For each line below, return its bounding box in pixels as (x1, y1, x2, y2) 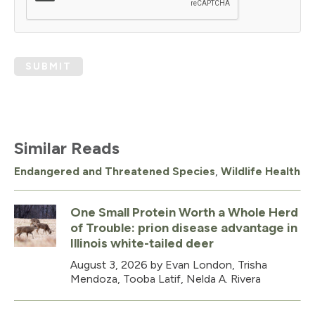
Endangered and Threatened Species (14, 165, 215, 179)
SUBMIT (25, 60, 72, 73)
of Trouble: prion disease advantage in (70, 220, 297, 236)
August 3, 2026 (70, 258, 148, 272)
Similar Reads (14, 138, 120, 159)
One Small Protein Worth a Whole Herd (70, 205, 298, 221)
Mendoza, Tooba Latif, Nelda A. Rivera (70, 272, 261, 286)
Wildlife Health (221, 165, 300, 179)
